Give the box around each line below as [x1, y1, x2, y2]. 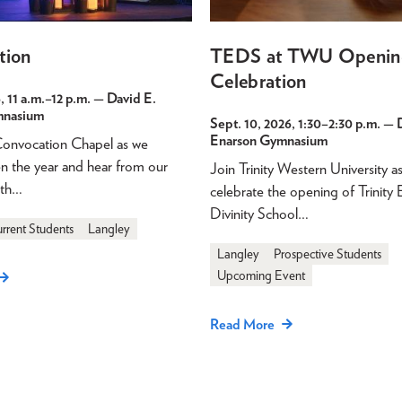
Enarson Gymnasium [210, 131, 328, 149]
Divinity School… [210, 204, 309, 223]
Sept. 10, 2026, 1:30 [210, 114, 321, 132]
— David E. [91, 89, 156, 107]
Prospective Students [274, 245, 381, 262]
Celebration [210, 68, 307, 92]
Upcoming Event [217, 267, 305, 284]
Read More [210, 315, 275, 333]
